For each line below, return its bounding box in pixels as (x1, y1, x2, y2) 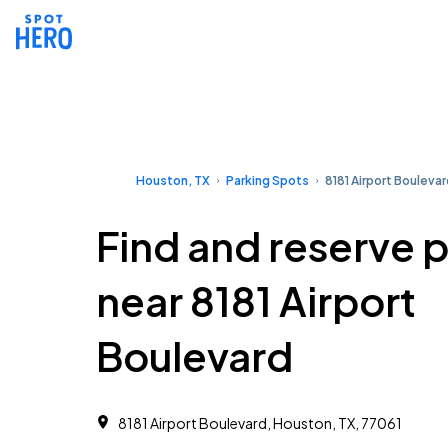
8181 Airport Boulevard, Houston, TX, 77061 (118, 414, 402, 432)
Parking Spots (226, 173, 309, 188)
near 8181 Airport (96, 275, 416, 326)
